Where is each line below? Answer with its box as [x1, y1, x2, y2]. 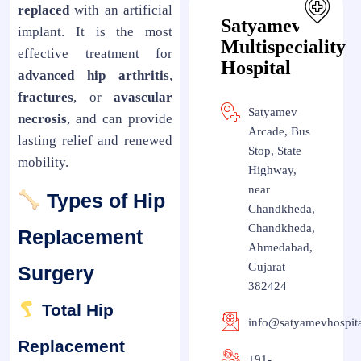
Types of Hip [40, 189, 165, 212]
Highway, [248, 164, 297, 176]
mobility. [18, 154, 68, 170]
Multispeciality [221, 36, 346, 57]
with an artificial [69, 2, 172, 18]
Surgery [18, 261, 94, 284]
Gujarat [248, 260, 285, 273]
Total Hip [36, 300, 114, 319]
